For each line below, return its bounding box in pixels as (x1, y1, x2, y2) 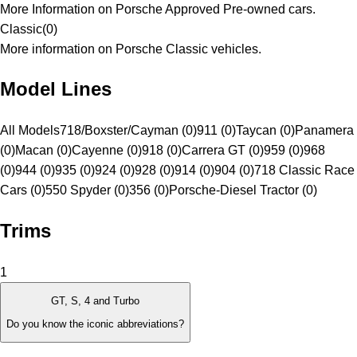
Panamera (295, 124, 354, 138)
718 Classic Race (254, 163, 355, 178)
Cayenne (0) (72, 143, 142, 158)
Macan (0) (15, 143, 72, 158)
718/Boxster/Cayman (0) (60, 124, 197, 138)
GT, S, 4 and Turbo (51, 295, 139, 308)
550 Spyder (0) (45, 183, 129, 198)
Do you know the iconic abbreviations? (6, 317, 184, 330)
